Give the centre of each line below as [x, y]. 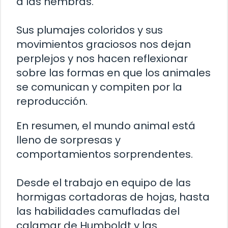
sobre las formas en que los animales [113, 73]
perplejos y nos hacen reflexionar [102, 59]
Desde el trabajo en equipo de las [104, 183]
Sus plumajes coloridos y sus [90, 30]
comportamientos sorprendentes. [105, 154]
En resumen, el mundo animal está [106, 126]
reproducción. [52, 102]
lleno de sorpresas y [68, 140]
